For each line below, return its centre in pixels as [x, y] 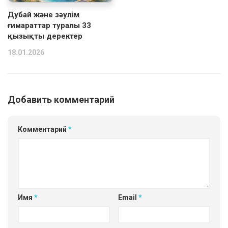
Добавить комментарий [61, 100]
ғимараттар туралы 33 [49, 26]
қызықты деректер [45, 36]
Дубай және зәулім [44, 15]
